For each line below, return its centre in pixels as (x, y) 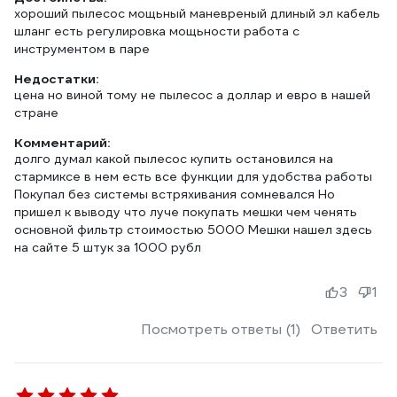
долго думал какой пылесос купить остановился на (174, 159)
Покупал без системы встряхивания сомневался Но (175, 194)
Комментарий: (62, 143)
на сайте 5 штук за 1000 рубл (108, 247)
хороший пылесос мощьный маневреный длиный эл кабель (197, 13)
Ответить (344, 329)
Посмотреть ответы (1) (221, 329)
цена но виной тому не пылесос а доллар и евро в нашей (192, 95)
